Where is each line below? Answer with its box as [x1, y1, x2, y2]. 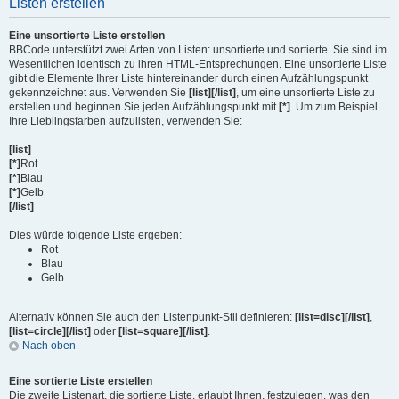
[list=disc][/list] [295, 311, 370, 323]
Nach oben [22, 339, 76, 352]
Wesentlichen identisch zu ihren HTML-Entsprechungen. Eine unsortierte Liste [9, 58, 387, 70]
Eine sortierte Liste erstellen [9, 375, 152, 387]
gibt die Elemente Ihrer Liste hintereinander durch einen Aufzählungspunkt [9, 72, 368, 85]
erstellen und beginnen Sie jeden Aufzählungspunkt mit [9, 101, 279, 113]
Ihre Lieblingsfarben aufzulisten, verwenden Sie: [9, 115, 242, 127]
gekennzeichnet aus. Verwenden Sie [9, 86, 189, 99]
